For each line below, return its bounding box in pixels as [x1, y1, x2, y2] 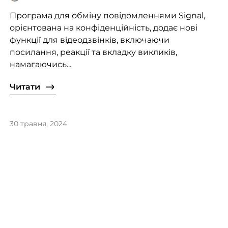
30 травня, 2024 [9, 119, 67, 129]
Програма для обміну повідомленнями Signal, [9, 11, 205, 21]
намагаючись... [9, 60, 71, 70]
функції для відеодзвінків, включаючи [9, 35, 169, 45]
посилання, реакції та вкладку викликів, [9, 47, 177, 58]
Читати [9, 82, 40, 92]
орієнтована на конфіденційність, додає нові [9, 23, 197, 33]
